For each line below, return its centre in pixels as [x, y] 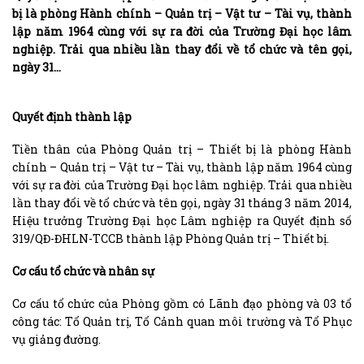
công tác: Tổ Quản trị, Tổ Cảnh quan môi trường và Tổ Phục [182, 322]
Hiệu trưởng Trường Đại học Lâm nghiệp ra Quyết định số [182, 220]
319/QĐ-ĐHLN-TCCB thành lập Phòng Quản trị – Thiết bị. [171, 238]
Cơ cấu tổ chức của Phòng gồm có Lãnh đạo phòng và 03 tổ [182, 304]
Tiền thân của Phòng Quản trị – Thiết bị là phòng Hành [182, 149]
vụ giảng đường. [56, 340]
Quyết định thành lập [72, 116]
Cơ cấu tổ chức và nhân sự [83, 271]
